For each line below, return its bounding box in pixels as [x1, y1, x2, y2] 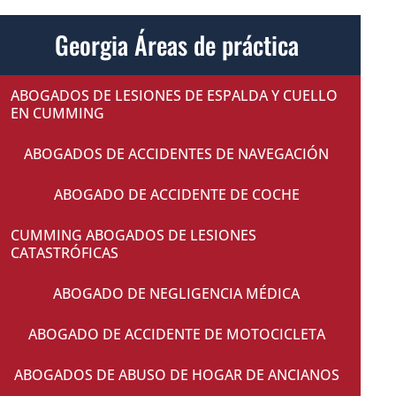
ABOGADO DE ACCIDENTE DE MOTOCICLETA [27, 324, 325, 345]
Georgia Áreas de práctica [54, 27, 299, 64]
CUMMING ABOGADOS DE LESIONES [10, 225, 256, 246]
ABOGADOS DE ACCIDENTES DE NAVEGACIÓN [24, 144, 330, 164]
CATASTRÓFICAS [10, 243, 118, 263]
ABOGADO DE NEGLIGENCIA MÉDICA [53, 284, 301, 304]
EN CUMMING [10, 103, 104, 124]
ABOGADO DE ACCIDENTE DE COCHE [53, 185, 300, 205]
